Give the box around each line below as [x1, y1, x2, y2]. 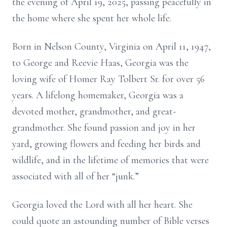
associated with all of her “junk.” [12, 170, 139, 182]
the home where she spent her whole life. [12, 12, 171, 24]
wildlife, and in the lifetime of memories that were [12, 154, 209, 166]
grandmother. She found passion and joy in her [12, 122, 196, 134]
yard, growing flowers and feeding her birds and [12, 138, 201, 150]
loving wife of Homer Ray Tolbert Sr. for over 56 [12, 73, 205, 85]
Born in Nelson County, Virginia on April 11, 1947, [12, 41, 211, 53]
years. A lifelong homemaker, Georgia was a [12, 89, 183, 101]
